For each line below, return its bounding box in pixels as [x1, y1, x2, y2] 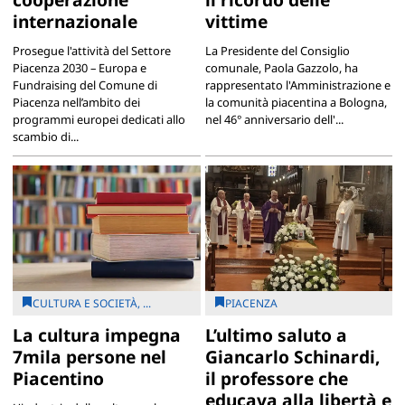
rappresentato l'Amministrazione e [204, 77, 391, 94]
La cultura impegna [12, 322, 181, 347]
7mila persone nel [12, 344, 166, 369]
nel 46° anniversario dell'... [204, 111, 344, 128]
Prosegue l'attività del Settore [12, 42, 171, 60]
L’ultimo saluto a [204, 322, 347, 347]
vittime [204, 9, 268, 34]
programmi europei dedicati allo [12, 111, 185, 128]
